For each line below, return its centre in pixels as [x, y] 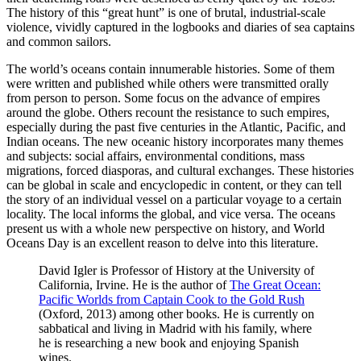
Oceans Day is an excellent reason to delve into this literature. [162, 243]
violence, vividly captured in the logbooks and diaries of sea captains [180, 27]
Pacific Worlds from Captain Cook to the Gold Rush [172, 300]
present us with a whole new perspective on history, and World [166, 229]
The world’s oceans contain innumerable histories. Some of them [170, 69]
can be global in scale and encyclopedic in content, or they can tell [174, 185]
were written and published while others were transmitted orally [168, 84]
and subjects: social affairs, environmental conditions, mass [156, 156]
